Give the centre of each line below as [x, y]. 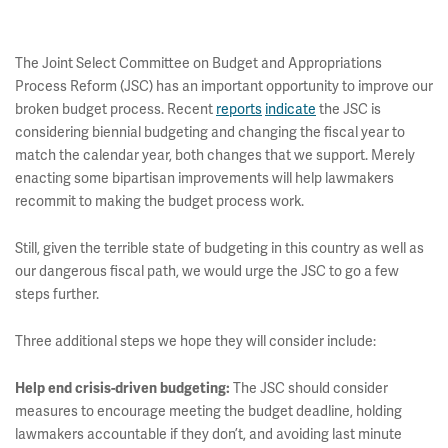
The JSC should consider [309, 388]
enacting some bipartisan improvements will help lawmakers [204, 178]
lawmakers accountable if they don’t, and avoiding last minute [208, 434]
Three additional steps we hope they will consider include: [195, 341]
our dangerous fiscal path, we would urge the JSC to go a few [207, 271]
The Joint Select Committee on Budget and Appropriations [198, 63]
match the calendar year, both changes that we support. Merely [215, 155]
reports [239, 109]
